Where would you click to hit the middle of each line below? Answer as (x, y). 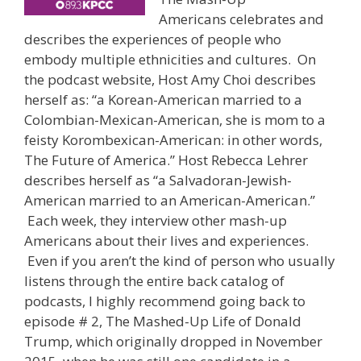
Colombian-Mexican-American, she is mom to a (175, 120)
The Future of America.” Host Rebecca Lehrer (166, 160)
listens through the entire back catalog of (154, 281)
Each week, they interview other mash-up (156, 221)
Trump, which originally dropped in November (173, 342)
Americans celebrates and (241, 19)
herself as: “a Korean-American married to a (163, 100)
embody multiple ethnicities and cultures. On (170, 60)
